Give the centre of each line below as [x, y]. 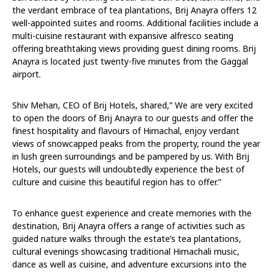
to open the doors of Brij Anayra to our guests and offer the [133, 118]
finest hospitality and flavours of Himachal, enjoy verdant [126, 130]
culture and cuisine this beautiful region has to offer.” [117, 182]
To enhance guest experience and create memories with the [132, 213]
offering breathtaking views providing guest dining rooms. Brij [134, 48]
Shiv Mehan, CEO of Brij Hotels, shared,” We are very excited [133, 105]
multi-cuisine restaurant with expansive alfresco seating [123, 35]
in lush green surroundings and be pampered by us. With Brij [131, 156]
